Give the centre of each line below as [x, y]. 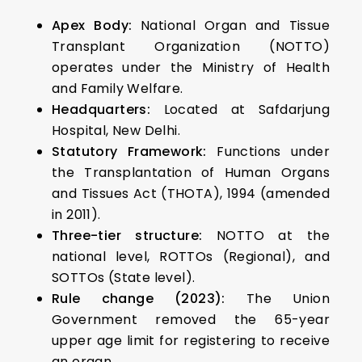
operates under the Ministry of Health [191, 67]
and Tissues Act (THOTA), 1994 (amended [191, 194]
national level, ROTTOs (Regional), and [191, 257]
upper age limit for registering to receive [191, 341]
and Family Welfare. [118, 88]
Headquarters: [101, 109]
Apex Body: [92, 25]
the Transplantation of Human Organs [191, 173]
